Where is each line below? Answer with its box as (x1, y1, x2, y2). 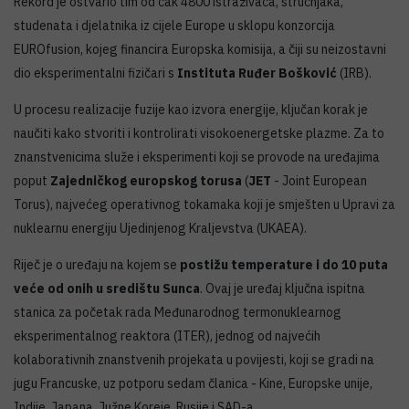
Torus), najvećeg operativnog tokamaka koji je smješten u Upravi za (14, 195, 395, 213)
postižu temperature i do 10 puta (180, 256, 388, 273)
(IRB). (337, 64, 372, 81)
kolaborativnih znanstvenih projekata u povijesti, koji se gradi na (14, 351, 374, 368)
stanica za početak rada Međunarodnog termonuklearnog (14, 303, 341, 320)
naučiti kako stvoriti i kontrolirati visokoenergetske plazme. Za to (14, 124, 384, 142)
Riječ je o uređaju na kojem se (14, 256, 180, 273)
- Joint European (271, 172, 367, 189)
